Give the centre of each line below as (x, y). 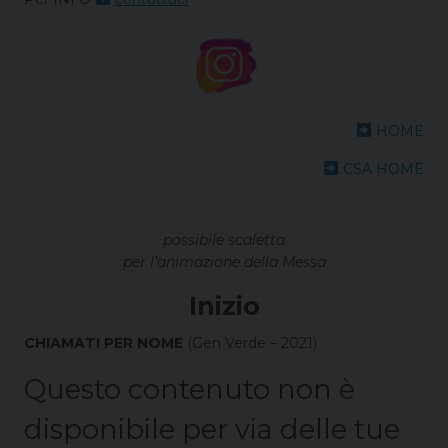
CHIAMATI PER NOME (103, 343)
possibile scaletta (224, 240)
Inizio (224, 306)
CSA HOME (383, 169)
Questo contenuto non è (189, 390)
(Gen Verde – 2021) (250, 343)
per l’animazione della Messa (224, 262)
